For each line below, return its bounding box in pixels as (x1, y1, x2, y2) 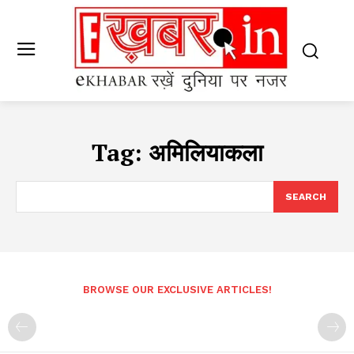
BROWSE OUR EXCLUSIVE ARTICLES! (82, 284, 272, 296)
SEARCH (285, 191, 326, 203)
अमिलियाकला (148, 137, 263, 169)
